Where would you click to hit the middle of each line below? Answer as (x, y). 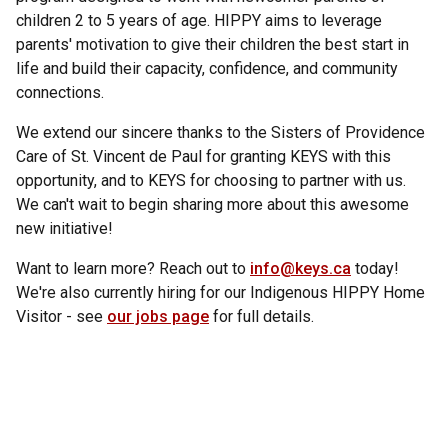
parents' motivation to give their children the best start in (212, 45)
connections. (62, 93)
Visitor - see (61, 317)
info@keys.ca (300, 269)
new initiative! (66, 229)
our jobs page (158, 317)
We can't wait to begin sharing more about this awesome (212, 205)
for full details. (261, 317)
